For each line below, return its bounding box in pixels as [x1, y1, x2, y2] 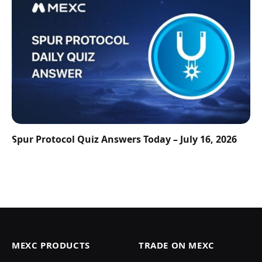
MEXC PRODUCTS [12, 239, 90, 251]
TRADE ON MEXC [139, 239, 215, 251]
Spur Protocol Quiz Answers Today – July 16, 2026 [12, 133, 237, 146]
